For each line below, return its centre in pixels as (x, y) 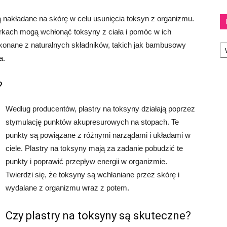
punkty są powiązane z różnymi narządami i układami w (98, 135)
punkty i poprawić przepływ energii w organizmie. (86, 161)
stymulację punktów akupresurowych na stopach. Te (92, 122)
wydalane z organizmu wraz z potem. (67, 187)
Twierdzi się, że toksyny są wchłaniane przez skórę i (92, 174)
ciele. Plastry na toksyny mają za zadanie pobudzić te (94, 148)
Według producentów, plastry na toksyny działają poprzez (100, 108)
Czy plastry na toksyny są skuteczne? (98, 215)
